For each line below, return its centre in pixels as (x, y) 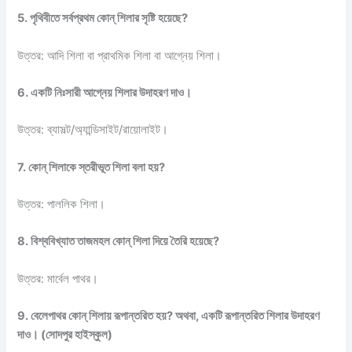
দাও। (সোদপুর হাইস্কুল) (65, 335)
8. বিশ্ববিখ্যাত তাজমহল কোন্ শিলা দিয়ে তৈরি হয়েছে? (119, 242)
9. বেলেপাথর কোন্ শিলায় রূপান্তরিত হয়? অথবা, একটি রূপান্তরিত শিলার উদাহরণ (169, 316)
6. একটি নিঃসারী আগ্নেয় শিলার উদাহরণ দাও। (105, 93)
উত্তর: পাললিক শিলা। (62, 205)
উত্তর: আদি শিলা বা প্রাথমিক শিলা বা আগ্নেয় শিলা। (120, 55)
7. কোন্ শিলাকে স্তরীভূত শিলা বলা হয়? (92, 167)
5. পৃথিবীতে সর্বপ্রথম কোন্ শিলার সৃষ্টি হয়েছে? (103, 18)
